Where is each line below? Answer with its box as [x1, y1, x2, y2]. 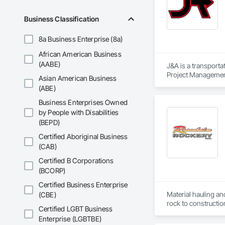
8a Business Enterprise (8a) [39, 35, 123, 44]
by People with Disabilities [39, 108, 119, 117]
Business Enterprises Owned [39, 98, 128, 107]
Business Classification [24, 15, 99, 24]
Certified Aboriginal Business [39, 132, 128, 141]
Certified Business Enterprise [39, 180, 128, 189]
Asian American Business [39, 74, 117, 83]
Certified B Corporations [39, 156, 114, 165]
